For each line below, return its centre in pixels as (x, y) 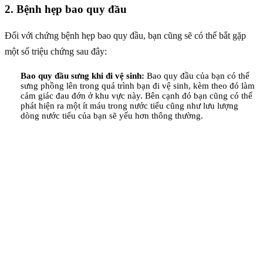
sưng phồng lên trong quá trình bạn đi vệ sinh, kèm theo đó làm (138, 86)
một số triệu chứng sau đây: (56, 52)
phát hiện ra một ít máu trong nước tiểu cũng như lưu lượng (129, 106)
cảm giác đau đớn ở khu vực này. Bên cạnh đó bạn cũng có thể (136, 96)
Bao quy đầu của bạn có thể (197, 76)
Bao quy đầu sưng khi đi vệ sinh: (82, 76)
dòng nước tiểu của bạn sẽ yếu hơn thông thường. (112, 116)
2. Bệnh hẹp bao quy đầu (66, 9)
